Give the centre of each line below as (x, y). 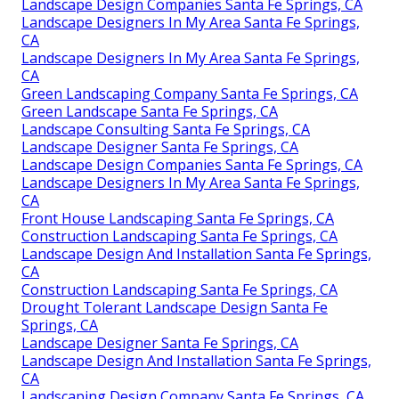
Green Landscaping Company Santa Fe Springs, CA (190, 93)
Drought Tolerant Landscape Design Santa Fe (175, 307)
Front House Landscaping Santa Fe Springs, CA (178, 218)
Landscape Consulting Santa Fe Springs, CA (166, 129)
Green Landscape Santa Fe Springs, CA (150, 111)
